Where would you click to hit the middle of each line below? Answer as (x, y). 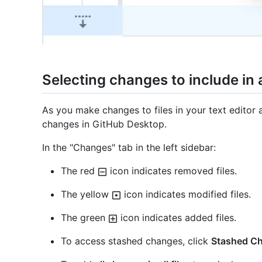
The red (79, 170)
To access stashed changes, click (136, 241)
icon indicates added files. (177, 217)
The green (85, 217)
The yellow (86, 194)
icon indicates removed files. (172, 170)
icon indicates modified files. (186, 194)
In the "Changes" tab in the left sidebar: (129, 147)
